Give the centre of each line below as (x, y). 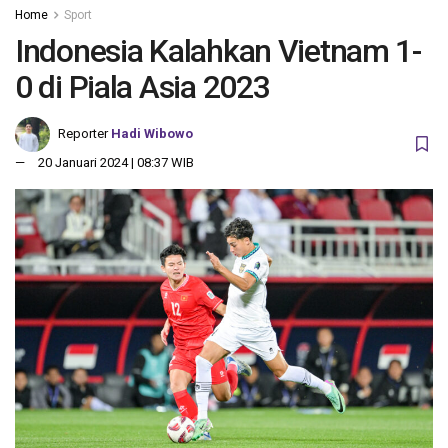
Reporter (83, 134)
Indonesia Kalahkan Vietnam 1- (218, 50)
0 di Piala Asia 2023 (142, 86)
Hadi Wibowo (152, 134)
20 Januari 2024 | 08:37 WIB (116, 163)
